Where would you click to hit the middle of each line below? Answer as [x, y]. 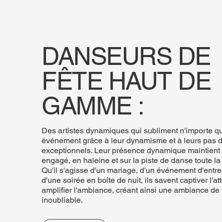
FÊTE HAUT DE [126, 81]
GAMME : [93, 106]
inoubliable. [62, 200]
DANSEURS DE [126, 56]
